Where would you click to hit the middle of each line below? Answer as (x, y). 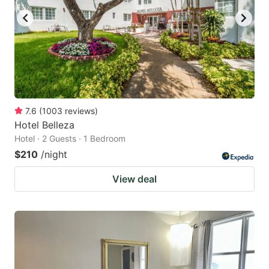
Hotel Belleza (44, 125)
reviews (80, 110)
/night (54, 154)
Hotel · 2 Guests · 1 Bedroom (70, 138)
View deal (134, 179)
